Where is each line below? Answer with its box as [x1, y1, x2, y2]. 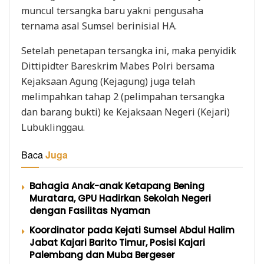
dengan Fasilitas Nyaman [29, 204, 150, 217]
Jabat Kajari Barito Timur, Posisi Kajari [29, 236, 205, 249]
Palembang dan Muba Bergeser [29, 248, 175, 261]
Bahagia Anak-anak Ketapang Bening [29, 179, 204, 192]
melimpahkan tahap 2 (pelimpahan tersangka [21, 90, 225, 103]
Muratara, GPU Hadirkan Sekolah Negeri [29, 192, 211, 204]
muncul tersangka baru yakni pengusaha [21, 4, 203, 17]
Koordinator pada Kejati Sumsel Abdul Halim [29, 223, 235, 236]
